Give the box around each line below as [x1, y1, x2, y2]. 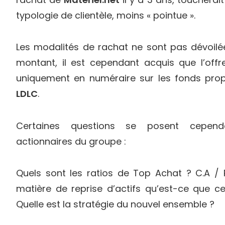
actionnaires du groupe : [16, 135, 126, 148]
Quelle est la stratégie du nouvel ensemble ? [16, 198, 214, 211]
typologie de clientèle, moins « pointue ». [16, 9, 195, 22]
